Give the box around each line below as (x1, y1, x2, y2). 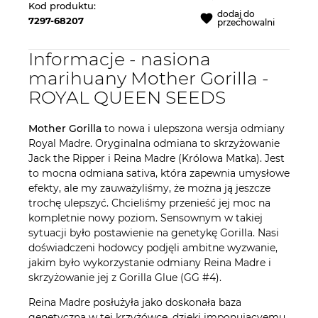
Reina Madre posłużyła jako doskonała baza (28, 295, 241, 309)
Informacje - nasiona (28, 48, 211, 70)
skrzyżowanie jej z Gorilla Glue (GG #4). (28, 270, 221, 284)
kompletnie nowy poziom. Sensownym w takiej (28, 211, 263, 224)
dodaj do (216, 8, 255, 19)
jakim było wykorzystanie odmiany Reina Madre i (28, 256, 271, 269)
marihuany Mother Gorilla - (28, 67, 269, 89)
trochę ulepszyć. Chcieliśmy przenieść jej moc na (28, 196, 270, 209)
